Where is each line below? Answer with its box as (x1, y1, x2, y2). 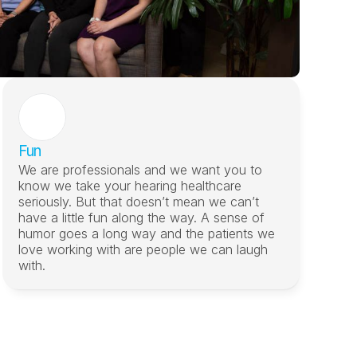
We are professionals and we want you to (18, 162, 262, 178)
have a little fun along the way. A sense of (18, 210, 265, 226)
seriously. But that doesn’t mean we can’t (18, 194, 259, 210)
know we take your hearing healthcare (18, 178, 241, 194)
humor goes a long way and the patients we (18, 226, 275, 241)
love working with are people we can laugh (18, 241, 268, 257)
